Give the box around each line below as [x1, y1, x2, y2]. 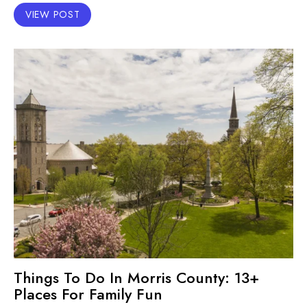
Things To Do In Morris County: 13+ [14, 267, 259, 288]
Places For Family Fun [14, 283, 162, 305]
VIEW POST [25, 8, 80, 21]
